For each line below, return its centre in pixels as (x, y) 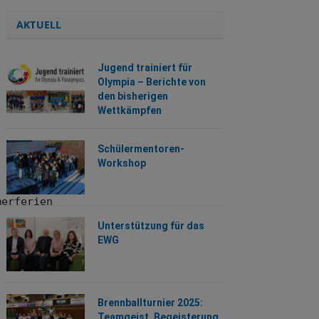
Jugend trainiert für (145, 68)
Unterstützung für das (151, 226)
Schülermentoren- (141, 149)
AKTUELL (39, 25)
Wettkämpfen (129, 110)
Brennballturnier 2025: (150, 303)
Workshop (121, 163)
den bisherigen (132, 96)
